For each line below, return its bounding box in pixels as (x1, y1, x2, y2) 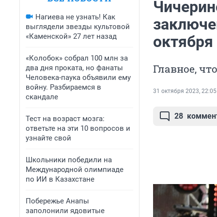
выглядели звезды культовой (26, 22, 130, 31)
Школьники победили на (26, 155, 112, 164)
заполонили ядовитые (26, 206, 105, 215)
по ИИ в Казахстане (26, 175, 94, 184)
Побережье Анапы (26, 197, 89, 205)
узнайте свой (26, 134, 71, 142)
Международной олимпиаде (26, 165, 124, 174)
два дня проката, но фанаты (26, 63, 123, 72)
